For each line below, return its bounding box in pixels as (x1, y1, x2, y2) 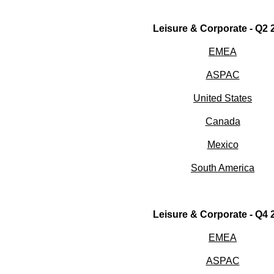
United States (193, 93, 252, 104)
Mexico (207, 139, 239, 150)
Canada (205, 116, 240, 127)
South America (191, 163, 254, 174)
